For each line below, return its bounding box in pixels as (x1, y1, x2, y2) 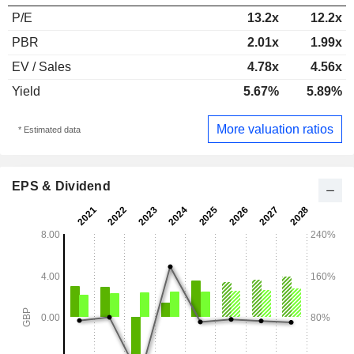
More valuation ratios (217, 122, 333, 136)
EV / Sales (12, 60, 71, 73)
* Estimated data (17, 124, 81, 134)
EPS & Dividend (12, 179, 111, 194)
